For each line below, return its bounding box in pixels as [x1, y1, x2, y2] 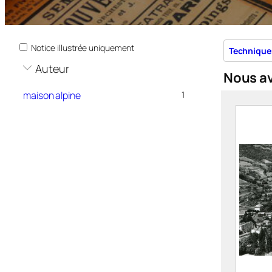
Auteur [35, 61, 69, 76]
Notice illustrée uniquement [30, 42, 135, 54]
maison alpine [23, 89, 81, 103]
